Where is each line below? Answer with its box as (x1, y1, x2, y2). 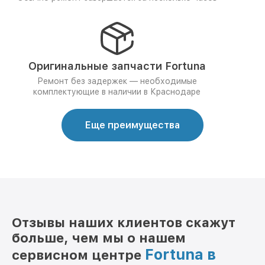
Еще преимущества (85, 119, 180, 131)
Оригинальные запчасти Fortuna (28, 60, 206, 72)
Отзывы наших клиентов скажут (12, 215, 235, 230)
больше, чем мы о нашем (12, 230, 186, 245)
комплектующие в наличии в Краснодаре (33, 87, 201, 96)
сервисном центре (12, 247, 145, 263)
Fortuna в (145, 245, 216, 263)
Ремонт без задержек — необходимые (37, 76, 197, 86)
